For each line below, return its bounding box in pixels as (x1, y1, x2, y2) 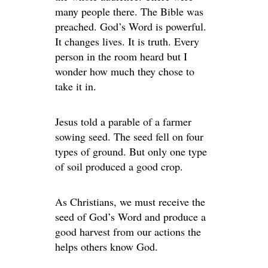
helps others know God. (55, 239, 158, 254)
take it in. (55, 79, 96, 93)
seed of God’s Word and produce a (55, 209, 206, 224)
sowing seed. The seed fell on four (55, 129, 203, 144)
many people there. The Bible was (55, 4, 203, 19)
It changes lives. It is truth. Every (55, 34, 199, 48)
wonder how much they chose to (55, 64, 194, 78)
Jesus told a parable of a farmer (55, 114, 191, 129)
